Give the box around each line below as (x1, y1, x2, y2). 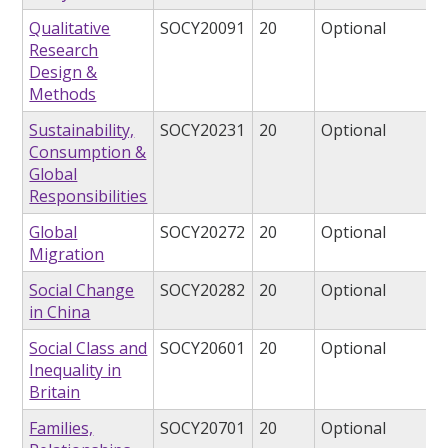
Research (29, 39, 99, 62)
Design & (29, 61, 98, 84)
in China (29, 301, 91, 324)
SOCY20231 (160, 119, 246, 142)
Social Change (29, 279, 135, 302)
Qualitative (29, 17, 111, 40)
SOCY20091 (160, 17, 246, 40)
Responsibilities (29, 185, 148, 208)
